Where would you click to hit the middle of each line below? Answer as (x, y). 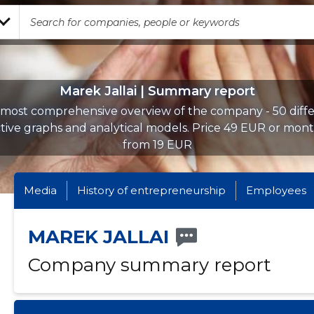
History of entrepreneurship (152, 190)
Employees (277, 190)
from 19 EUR (157, 145)
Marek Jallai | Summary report (157, 91)
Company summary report (149, 265)
